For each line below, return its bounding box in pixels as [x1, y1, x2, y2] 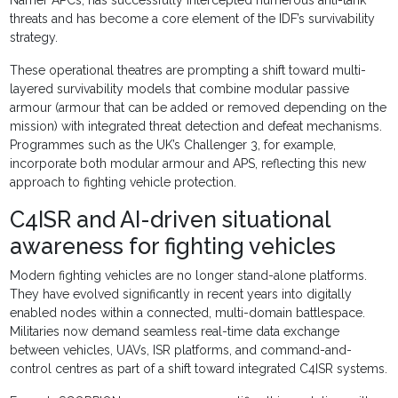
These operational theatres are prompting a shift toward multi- [10, 63, 367, 78]
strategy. [10, 30, 59, 45]
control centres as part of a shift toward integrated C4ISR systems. [10, 362, 388, 377]
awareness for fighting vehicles [10, 233, 337, 260]
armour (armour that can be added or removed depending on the [10, 100, 387, 115]
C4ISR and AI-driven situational [10, 206, 330, 234]
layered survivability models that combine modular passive [10, 82, 350, 97]
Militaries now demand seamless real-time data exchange [10, 324, 340, 339]
